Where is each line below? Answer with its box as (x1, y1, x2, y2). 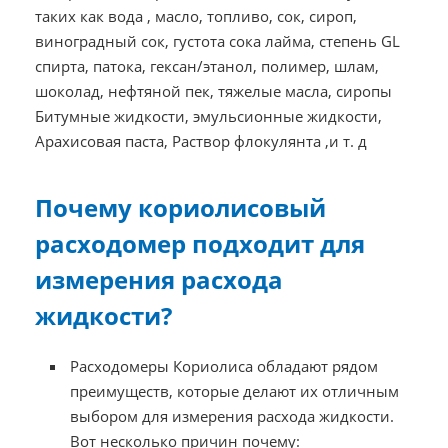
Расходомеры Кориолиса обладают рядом (70, 356, 379, 377)
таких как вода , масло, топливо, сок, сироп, (34, 6, 357, 27)
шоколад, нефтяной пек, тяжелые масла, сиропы (34, 81, 392, 102)
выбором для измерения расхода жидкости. (70, 406, 395, 427)
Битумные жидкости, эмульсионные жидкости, (34, 106, 382, 127)
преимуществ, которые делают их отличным (70, 381, 400, 402)
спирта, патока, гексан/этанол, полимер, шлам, (34, 56, 379, 77)
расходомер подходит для (34, 227, 365, 261)
